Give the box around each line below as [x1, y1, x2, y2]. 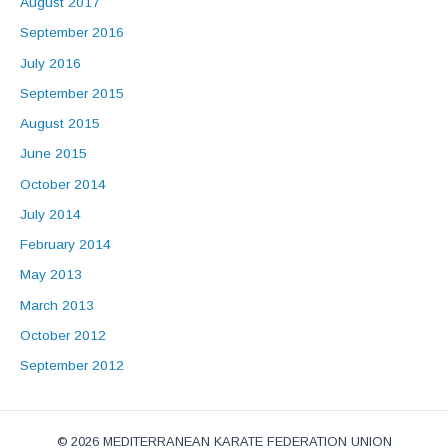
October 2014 [20, 176, 106, 192]
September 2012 [20, 358, 124, 374]
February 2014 [20, 237, 111, 253]
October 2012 [20, 327, 106, 343]
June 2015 [20, 146, 87, 162]
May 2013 [20, 267, 82, 283]
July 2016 [20, 55, 81, 71]
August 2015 [20, 116, 100, 132]
